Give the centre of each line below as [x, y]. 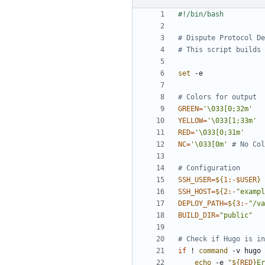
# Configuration [209, 168]
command [213, 251]
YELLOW [190, 121]
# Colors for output [217, 97]
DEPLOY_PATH [201, 204]
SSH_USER [195, 180]
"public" [236, 216]
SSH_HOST [195, 192]
